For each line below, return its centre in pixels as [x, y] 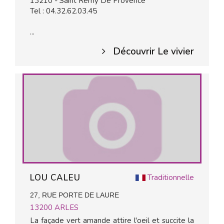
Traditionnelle [171, 177]
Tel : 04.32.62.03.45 [63, 11]
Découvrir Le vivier [153, 51]
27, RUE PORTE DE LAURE [74, 195]
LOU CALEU [56, 178]
